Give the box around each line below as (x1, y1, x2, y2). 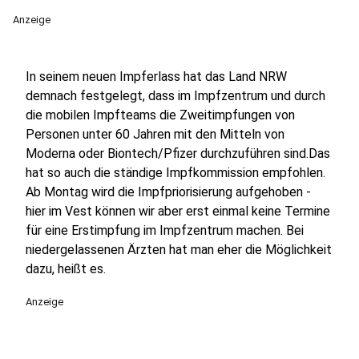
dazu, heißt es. (26, 261, 106, 276)
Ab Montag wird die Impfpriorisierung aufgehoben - (26, 184, 311, 200)
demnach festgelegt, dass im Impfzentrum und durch (26, 88, 325, 103)
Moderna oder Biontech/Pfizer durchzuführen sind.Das (26, 146, 330, 161)
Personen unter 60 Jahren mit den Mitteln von (26, 127, 284, 142)
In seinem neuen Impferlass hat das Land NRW (26, 69, 287, 84)
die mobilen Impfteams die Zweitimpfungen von (26, 107, 295, 123)
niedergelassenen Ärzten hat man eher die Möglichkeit (26, 242, 332, 257)
